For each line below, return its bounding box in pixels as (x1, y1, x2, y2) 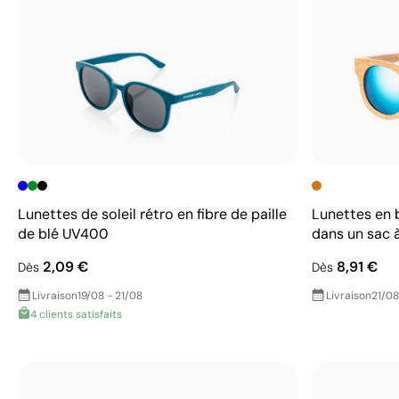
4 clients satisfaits (30, 306, 122, 322)
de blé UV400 (18, 224, 109, 243)
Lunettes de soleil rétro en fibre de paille (18, 204, 287, 224)
